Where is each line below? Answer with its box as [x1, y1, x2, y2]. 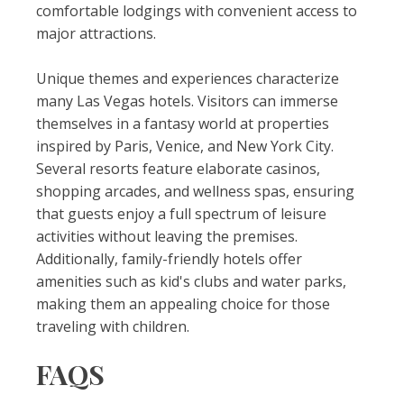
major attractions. [36, 23, 156, 43]
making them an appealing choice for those [36, 294, 330, 314]
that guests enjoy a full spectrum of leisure [36, 204, 326, 224]
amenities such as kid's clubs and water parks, [36, 271, 346, 291]
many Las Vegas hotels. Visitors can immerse [36, 91, 338, 111]
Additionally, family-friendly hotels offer [36, 249, 302, 269]
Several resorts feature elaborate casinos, [36, 159, 320, 179]
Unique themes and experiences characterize [36, 69, 339, 88]
